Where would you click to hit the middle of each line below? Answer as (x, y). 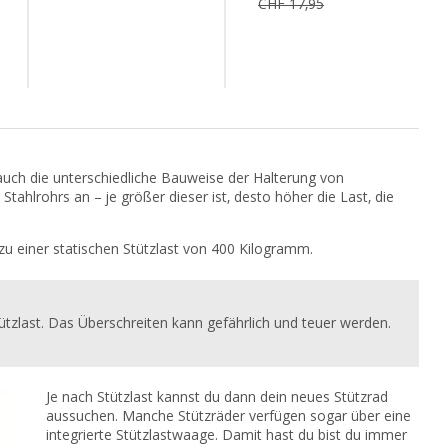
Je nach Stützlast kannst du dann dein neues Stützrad (217, 396)
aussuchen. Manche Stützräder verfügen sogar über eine (229, 415)
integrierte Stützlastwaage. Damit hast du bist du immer (227, 434)
